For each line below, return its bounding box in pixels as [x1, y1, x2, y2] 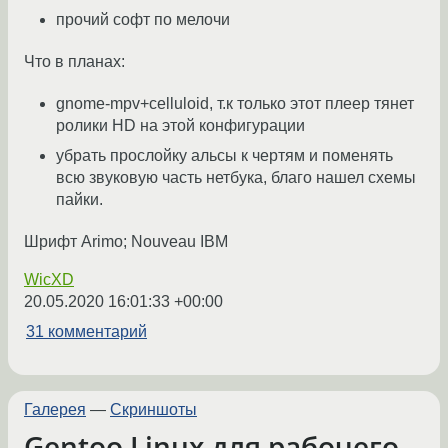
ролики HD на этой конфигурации [56, 117, 305, 135]
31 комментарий [26, 323, 147, 341]
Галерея [24, 401, 86, 419]
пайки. [56, 191, 103, 209]
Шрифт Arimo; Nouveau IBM [24, 233, 228, 251]
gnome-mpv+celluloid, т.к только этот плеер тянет [56, 95, 414, 113]
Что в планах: [24, 53, 125, 71]
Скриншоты [110, 401, 197, 419]
